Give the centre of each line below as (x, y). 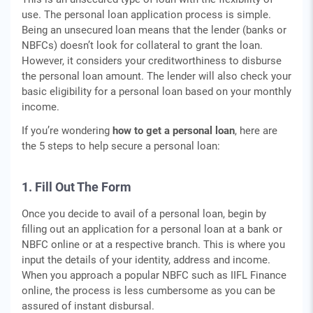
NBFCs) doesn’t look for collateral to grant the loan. (142, 45)
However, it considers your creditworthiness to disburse (152, 61)
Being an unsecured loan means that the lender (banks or (154, 30)
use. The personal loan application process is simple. (146, 15)
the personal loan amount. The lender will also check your (156, 76)
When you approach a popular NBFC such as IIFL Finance (154, 275)
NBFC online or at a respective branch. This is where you (153, 245)
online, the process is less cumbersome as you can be (148, 291)
